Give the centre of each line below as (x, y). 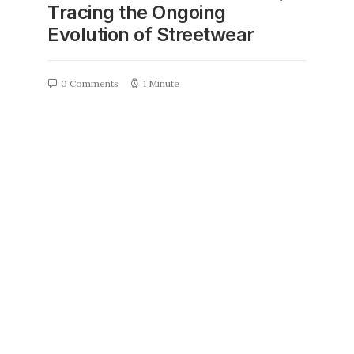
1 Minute (161, 83)
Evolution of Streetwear (151, 34)
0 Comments (90, 83)
